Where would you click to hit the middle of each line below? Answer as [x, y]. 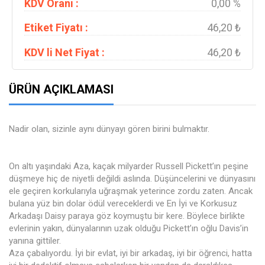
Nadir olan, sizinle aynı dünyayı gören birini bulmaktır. [109, 129]
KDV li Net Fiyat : [64, 52]
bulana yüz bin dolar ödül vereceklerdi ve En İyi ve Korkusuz [123, 204]
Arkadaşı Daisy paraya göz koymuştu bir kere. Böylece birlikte [127, 216]
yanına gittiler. [36, 241]
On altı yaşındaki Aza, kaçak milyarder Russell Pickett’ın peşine [129, 167]
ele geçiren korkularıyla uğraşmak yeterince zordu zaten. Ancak [131, 191]
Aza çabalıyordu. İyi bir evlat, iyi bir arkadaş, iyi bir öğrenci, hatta [130, 253]
